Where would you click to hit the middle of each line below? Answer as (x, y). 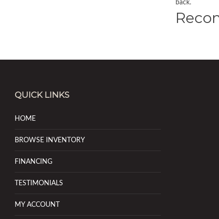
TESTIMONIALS (39, 183)
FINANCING (33, 162)
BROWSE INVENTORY (50, 140)
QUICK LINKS (42, 95)
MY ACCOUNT (37, 205)
